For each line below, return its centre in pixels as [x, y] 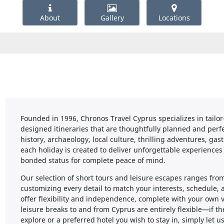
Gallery [112, 18]
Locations [174, 18]
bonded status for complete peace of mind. [93, 160]
